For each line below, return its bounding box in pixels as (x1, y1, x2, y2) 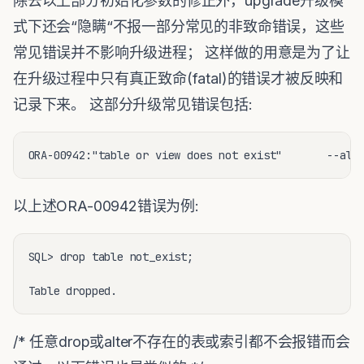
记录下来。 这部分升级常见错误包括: (13, 95, 253, 113)
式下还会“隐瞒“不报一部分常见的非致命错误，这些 (13, 17, 344, 35)
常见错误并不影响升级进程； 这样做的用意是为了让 (13, 43, 350, 61)
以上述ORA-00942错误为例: (13, 197, 199, 214)
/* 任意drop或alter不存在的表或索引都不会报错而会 (13, 332, 350, 350)
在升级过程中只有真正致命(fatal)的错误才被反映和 (13, 69, 344, 87)
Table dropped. (28, 283, 117, 298)
